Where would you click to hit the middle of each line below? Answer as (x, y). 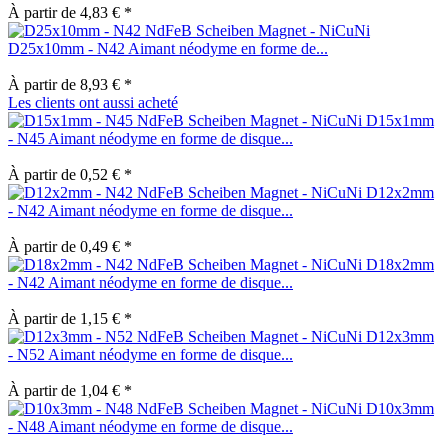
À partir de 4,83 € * (70, 12)
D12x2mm (400, 192)
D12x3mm (400, 336)
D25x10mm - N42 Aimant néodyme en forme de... (168, 48)
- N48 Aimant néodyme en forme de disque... (150, 426)
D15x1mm (400, 120)
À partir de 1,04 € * (70, 390)
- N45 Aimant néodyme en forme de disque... (150, 138)
